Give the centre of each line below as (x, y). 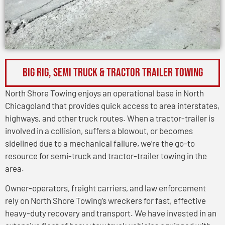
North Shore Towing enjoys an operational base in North (104, 93)
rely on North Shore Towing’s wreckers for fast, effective (105, 200)
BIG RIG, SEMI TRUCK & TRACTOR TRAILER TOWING (113, 72)
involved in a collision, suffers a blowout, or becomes (99, 130)
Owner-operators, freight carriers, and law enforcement (105, 188)
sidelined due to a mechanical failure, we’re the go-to (100, 143)
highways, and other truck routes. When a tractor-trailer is (110, 118)
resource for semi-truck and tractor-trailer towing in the (106, 155)
